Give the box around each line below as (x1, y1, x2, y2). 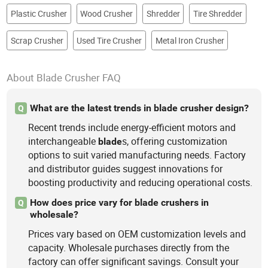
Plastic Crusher (10, 8, 67, 19)
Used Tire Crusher (77, 35, 142, 46)
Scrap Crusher (10, 35, 63, 46)
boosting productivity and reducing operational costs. (28, 176, 253, 190)
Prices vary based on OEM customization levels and (28, 227, 246, 241)
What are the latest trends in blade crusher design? (29, 102, 249, 114)
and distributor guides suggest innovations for (28, 162, 223, 176)
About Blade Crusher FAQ (7, 71, 121, 85)
